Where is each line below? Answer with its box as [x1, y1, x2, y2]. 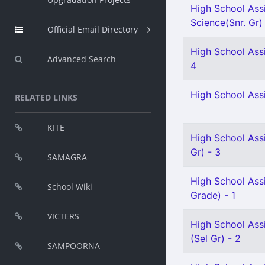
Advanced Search [47, 53, 116, 64]
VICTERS [47, 211, 79, 222]
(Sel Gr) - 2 [190, 232, 241, 244]
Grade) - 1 [190, 189, 235, 201]
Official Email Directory [47, 24, 138, 35]
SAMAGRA [47, 151, 87, 163]
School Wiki [47, 181, 92, 192]
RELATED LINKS [15, 92, 77, 103]
